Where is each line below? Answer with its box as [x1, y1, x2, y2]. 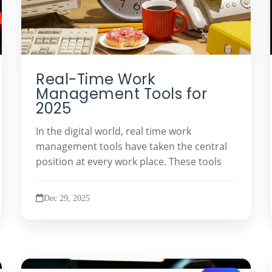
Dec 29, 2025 [43, 192, 90, 203]
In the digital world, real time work [35, 124, 191, 138]
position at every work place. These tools [35, 154, 222, 168]
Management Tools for [35, 84, 207, 104]
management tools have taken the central [35, 139, 227, 153]
